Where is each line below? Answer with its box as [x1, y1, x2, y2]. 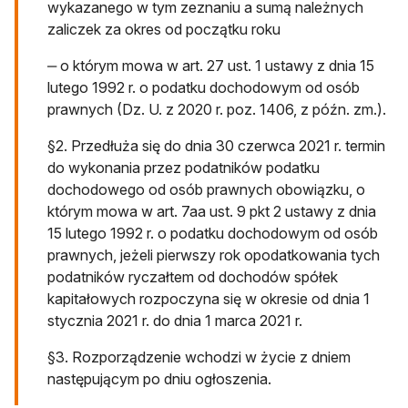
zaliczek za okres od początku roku [47, 20, 284, 39]
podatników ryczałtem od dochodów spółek [47, 268, 338, 287]
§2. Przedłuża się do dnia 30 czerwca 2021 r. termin [47, 137, 385, 156]
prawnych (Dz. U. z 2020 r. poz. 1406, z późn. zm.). [47, 100, 386, 119]
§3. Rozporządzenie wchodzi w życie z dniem [47, 348, 351, 367]
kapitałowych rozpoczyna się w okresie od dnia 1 [47, 290, 370, 309]
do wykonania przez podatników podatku [47, 158, 320, 178]
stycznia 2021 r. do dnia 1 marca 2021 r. [47, 311, 302, 331]
